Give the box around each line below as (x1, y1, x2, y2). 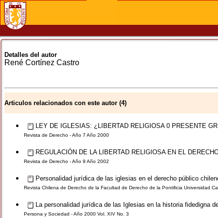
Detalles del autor (4, 51, 57, 58)
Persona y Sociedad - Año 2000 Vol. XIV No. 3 (24, 211, 129, 217)
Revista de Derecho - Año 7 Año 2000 (24, 132, 109, 138)
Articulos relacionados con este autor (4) (4, 99, 127, 107)
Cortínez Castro (25, 58, 79, 67)
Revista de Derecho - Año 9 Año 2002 (24, 159, 109, 164)
